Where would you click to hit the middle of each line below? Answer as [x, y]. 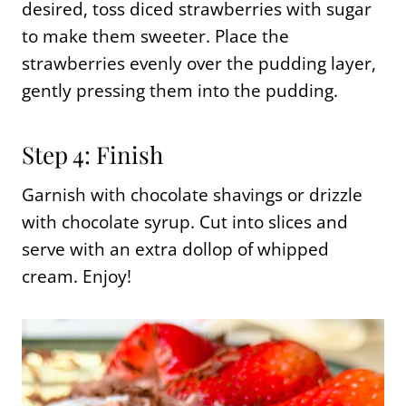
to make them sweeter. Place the [155, 36]
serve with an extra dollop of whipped [175, 249]
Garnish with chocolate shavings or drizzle [192, 194]
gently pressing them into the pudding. [180, 90]
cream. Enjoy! [77, 276]
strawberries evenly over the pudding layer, [199, 63]
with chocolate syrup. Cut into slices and [185, 222]
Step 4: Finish [92, 154]
